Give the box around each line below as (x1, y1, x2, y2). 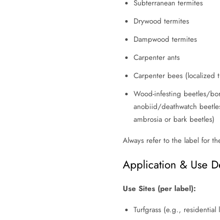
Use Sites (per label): (122, 183, 196, 194)
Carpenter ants (133, 52, 180, 63)
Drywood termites (133, 16, 189, 27)
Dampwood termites (133, 34, 197, 45)
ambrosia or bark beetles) (133, 114, 215, 125)
